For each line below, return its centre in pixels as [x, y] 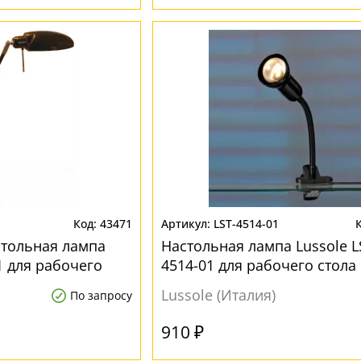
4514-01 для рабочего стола [258, 265]
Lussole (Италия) [218, 295]
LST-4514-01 [246, 224]
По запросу [101, 295]
